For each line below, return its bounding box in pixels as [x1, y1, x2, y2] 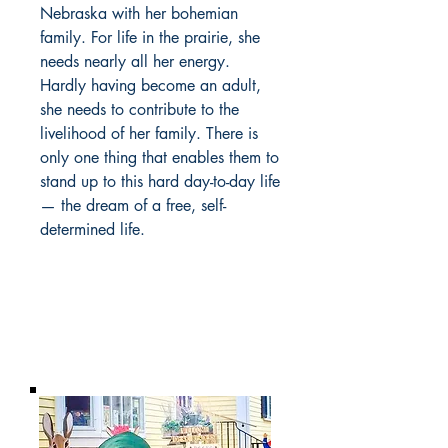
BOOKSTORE [79, 340, 241, 371]
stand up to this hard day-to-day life [40, 171, 280, 192]
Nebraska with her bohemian [40, 3, 238, 24]
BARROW [101, 309, 219, 340]
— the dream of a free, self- [40, 195, 226, 216]
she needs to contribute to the [40, 99, 239, 120]
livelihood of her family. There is [40, 123, 258, 144]
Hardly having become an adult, [40, 75, 261, 96]
